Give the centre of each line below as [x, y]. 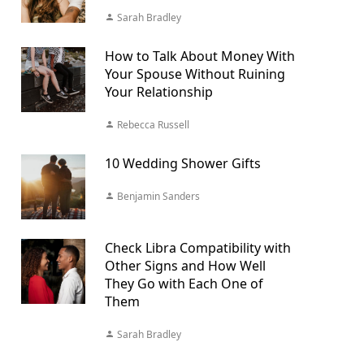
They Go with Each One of [184, 284]
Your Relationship [158, 92]
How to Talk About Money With [199, 56]
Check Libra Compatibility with [197, 248]
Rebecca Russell [152, 125]
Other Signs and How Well [185, 266]
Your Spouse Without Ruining [195, 74]
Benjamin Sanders [157, 196]
